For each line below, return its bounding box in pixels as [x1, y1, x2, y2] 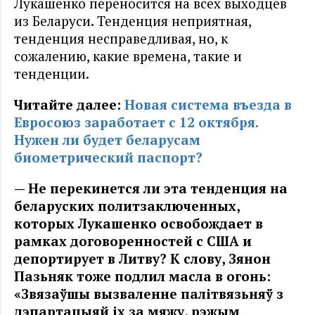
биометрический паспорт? [14, 148, 202, 166]
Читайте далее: [14, 95, 124, 113]
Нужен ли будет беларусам [14, 130, 200, 148]
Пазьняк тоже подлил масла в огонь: [14, 266, 271, 285]
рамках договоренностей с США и [14, 231, 252, 250]
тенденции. [14, 64, 89, 82]
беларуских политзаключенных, [14, 196, 240, 214]
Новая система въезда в [124, 95, 292, 113]
